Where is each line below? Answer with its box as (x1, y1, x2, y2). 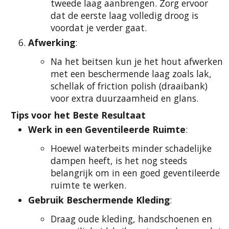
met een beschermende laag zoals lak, (51, 67, 212, 80)
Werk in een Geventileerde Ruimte (28, 123, 186, 136)
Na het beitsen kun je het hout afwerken (51, 55, 223, 68)
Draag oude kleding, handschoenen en (51, 212, 212, 225)
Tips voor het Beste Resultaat (11, 108, 146, 121)
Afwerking (28, 36, 75, 49)
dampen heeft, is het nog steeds (51, 154, 187, 167)
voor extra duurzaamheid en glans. (51, 92, 198, 105)
